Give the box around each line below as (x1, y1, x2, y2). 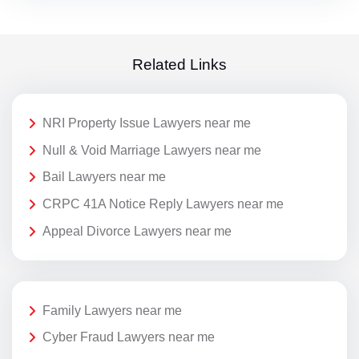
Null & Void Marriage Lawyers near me (42, 143, 261, 157)
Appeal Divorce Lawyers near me (42, 224, 232, 238)
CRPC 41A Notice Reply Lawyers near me (42, 196, 284, 211)
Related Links (132, 55, 227, 73)
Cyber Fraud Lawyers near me (42, 330, 215, 345)
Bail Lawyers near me (42, 170, 166, 184)
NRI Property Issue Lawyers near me (42, 116, 251, 131)
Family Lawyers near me (42, 303, 182, 317)
